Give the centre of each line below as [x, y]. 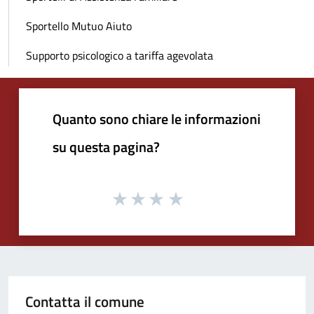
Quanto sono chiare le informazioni [157, 119]
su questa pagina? [106, 147]
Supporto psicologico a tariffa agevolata [120, 56]
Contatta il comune [85, 301]
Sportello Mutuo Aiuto [79, 26]
